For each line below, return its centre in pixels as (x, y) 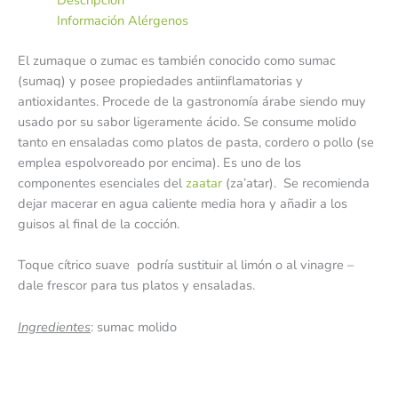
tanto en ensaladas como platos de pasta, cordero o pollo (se (196, 143)
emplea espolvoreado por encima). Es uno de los (159, 163)
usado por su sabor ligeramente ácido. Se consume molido (187, 122)
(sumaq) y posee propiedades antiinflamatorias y (160, 81)
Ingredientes (54, 326)
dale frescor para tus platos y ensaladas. (136, 286)
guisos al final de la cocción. (99, 224)
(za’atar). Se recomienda (296, 183)
